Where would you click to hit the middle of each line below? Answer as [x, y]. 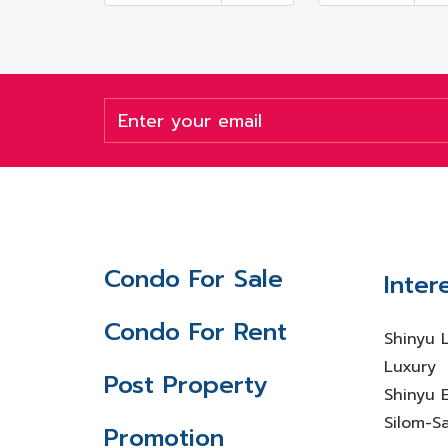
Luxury [410, 367]
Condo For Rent [195, 332]
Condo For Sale [193, 279]
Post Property [185, 385]
